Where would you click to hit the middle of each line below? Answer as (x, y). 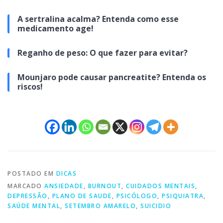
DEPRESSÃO (28, 196)
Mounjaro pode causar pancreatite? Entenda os (112, 77)
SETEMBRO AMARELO (100, 206)
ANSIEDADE (64, 186)
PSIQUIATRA (183, 196)
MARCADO (26, 186)
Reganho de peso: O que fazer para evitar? (103, 53)
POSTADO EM (32, 173)
